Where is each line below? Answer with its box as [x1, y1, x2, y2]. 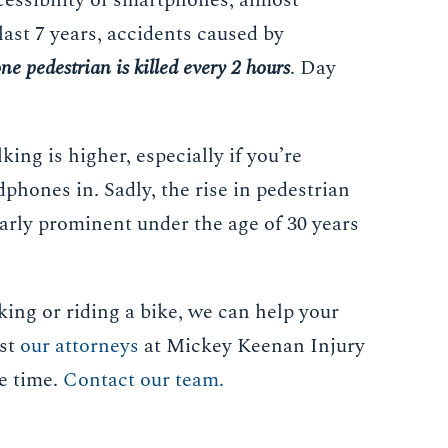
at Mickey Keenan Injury [139, 331, 366, 362]
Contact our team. [63, 365, 225, 396]
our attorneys [20, 331, 140, 362]
